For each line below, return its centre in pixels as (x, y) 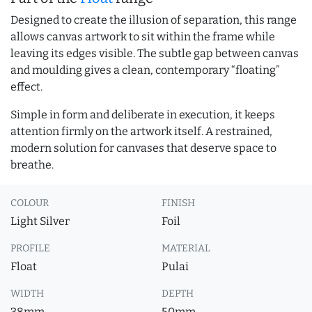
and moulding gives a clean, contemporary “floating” (145, 70)
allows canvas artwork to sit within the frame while (143, 37)
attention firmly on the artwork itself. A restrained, (141, 131)
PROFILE (30, 248)
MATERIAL (186, 248)
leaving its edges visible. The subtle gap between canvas (155, 53)
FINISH (178, 203)
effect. (26, 87)
